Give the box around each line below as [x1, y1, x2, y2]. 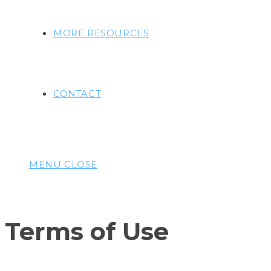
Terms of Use [5, 217, 169, 247]
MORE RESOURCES [53, 27, 149, 39]
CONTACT [53, 88, 102, 99]
